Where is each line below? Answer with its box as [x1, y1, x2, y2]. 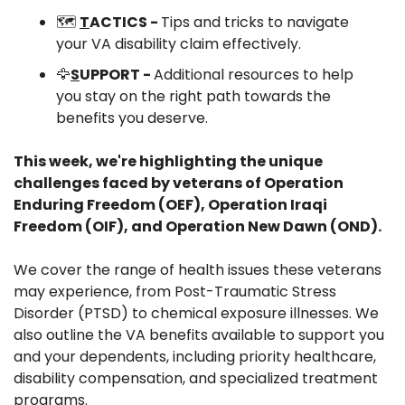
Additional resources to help [154, 64, 353, 86]
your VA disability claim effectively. [56, 33, 301, 55]
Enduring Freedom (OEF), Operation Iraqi [14, 194, 327, 216]
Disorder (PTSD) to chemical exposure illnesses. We [14, 303, 379, 325]
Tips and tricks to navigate [161, 12, 349, 33]
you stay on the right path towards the [56, 86, 331, 108]
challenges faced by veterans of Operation [14, 173, 344, 194]
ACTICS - [89, 12, 161, 33]
